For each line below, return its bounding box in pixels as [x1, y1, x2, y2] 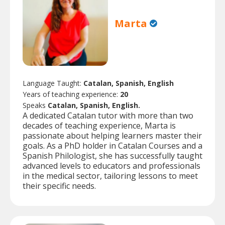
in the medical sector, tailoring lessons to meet [23, 170, 198, 182]
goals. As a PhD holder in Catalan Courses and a [23, 140, 202, 152]
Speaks [23, 100, 48, 110]
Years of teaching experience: [23, 89, 120, 99]
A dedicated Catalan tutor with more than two [23, 110, 193, 122]
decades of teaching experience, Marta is [23, 120, 176, 132]
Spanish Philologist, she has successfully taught [23, 150, 202, 162]
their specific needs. [23, 180, 96, 192]
